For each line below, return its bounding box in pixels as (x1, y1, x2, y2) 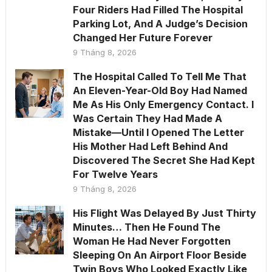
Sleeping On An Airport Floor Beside (72, 248, 246, 261)
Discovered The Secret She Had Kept (72, 154, 255, 166)
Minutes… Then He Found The (72, 220, 220, 233)
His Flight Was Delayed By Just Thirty (72, 206, 256, 219)
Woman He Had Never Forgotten (72, 234, 231, 247)
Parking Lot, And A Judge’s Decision (72, 17, 248, 30)
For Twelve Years (72, 168, 158, 180)
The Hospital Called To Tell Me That (72, 70, 246, 83)
